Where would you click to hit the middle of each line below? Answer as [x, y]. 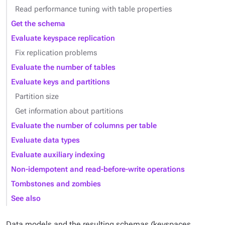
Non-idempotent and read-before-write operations [98, 170]
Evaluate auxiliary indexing [58, 155]
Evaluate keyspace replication [63, 38]
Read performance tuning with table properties [93, 9]
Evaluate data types [45, 140]
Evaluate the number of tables [63, 68]
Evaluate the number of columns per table [84, 126]
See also [26, 199]
